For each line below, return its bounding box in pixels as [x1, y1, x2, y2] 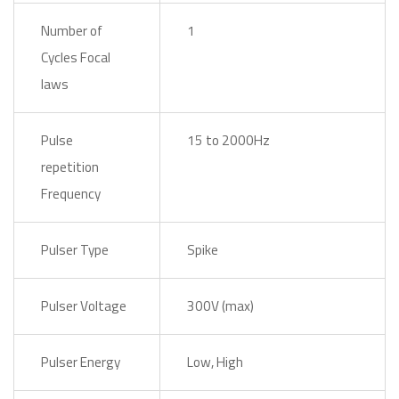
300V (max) [187, 296, 254, 316]
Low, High [187, 352, 243, 372]
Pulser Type [41, 240, 109, 260]
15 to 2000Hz [187, 130, 270, 151]
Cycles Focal [41, 47, 110, 68]
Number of [41, 20, 102, 41]
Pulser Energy [41, 352, 120, 372]
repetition [41, 157, 99, 177]
